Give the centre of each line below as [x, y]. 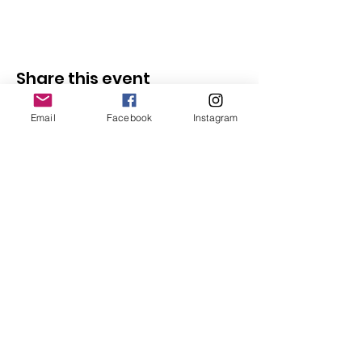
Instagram [215, 117]
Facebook [129, 117]
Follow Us [84, 197]
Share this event [83, 78]
